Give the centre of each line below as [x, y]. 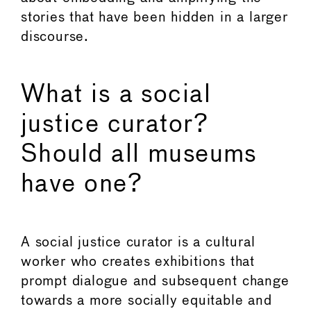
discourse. [55, 37]
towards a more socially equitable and [146, 301]
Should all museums [139, 154]
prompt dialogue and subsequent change [155, 281]
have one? [86, 184]
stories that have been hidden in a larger [154, 18]
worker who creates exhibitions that [138, 262]
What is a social [116, 95]
